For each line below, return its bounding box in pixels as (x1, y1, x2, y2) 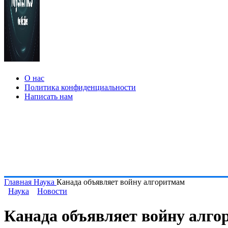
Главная (4, 178, 34, 186)
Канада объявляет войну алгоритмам (56, 178, 185, 186)
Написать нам (24, 92, 73, 101)
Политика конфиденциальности (24, 83, 136, 92)
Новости (37, 187, 67, 195)
